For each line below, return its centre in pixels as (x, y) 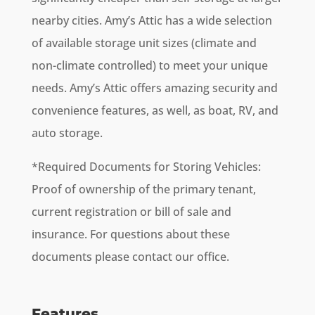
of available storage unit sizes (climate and (144, 43)
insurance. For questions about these (130, 234)
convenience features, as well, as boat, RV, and (155, 111)
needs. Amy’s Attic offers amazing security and (154, 88)
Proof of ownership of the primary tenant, (143, 189)
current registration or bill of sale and (131, 212)
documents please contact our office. (130, 257)
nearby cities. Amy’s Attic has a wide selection (152, 21)
